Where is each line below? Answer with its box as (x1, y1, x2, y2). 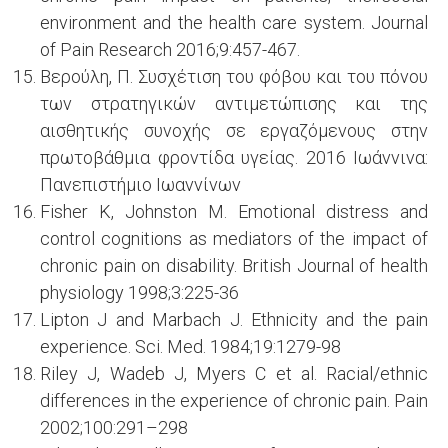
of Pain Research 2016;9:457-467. (40, 39, 300, 60)
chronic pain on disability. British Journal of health (40, 255, 428, 276)
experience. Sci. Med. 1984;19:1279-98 (40, 336, 341, 357)
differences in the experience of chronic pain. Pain (40, 390, 428, 411)
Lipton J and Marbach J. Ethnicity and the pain (40, 309, 428, 330)
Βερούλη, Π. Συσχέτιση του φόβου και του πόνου (40, 66, 428, 87)
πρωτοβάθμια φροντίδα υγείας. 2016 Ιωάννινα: (40, 147, 428, 168)
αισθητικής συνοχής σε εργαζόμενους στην (40, 120, 428, 141)
